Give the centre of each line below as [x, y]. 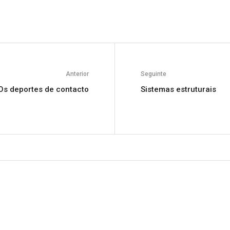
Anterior [77, 74]
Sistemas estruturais [178, 89]
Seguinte [154, 74]
